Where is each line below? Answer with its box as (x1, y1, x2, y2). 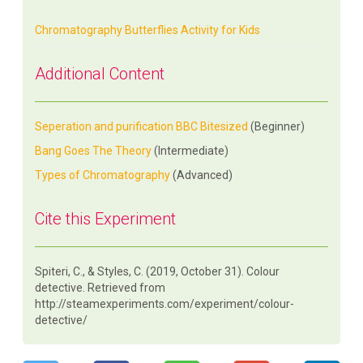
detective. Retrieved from (35, 281, 166, 295)
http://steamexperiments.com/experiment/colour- (35, 297, 295, 311)
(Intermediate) (154, 144, 229, 158)
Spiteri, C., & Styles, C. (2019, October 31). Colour (35, 265, 280, 279)
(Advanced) (170, 169, 233, 182)
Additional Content (35, 64, 165, 84)
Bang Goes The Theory (35, 144, 152, 158)
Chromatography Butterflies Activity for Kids (35, 23, 261, 37)
